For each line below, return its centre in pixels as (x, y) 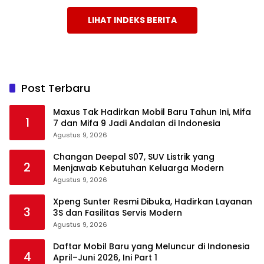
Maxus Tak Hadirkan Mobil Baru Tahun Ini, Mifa (152, 112)
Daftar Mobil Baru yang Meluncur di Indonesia (151, 246)
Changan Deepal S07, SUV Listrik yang (134, 156)
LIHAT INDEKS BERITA (132, 20)
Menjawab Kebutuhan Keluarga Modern (138, 168)
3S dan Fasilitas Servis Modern (118, 212)
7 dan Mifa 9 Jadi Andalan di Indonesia (137, 123)
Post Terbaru (56, 88)
